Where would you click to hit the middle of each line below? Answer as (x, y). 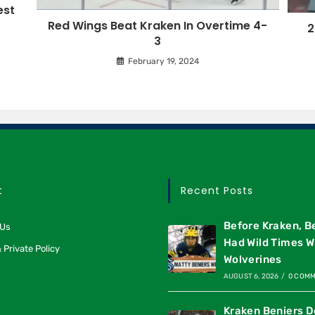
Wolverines (252, 260)
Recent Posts (217, 191)
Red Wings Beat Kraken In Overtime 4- (157, 25)
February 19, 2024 (163, 61)
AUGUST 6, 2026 (251, 277)
